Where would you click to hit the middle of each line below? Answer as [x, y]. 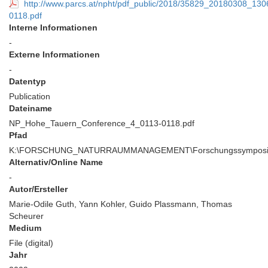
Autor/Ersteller [38, 189]
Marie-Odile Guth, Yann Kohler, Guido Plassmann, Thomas [121, 204]
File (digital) [31, 243]
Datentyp [28, 81]
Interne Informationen [53, 28]
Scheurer [26, 216]
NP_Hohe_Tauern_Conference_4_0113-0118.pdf [102, 123]
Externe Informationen [54, 54]
